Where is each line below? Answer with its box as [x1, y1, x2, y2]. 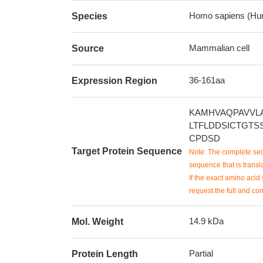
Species [72, 11, 107, 21]
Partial [189, 248, 213, 258]
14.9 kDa [189, 216, 224, 226]
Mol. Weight [72, 217, 123, 227]
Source [72, 43, 104, 53]
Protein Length [72, 249, 138, 259]
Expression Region [72, 76, 157, 86]
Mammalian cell [189, 43, 249, 53]
